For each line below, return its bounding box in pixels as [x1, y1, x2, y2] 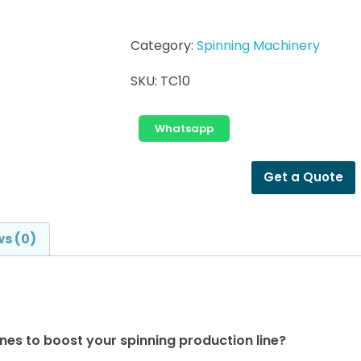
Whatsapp [155, 120, 214, 136]
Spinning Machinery [197, 35, 320, 55]
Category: [131, 35, 193, 55]
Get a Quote [263, 168, 343, 186]
